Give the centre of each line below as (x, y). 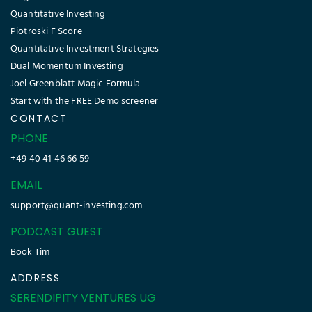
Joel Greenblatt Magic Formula (76, 84)
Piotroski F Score (46, 32)
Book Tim (30, 253)
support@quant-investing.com (77, 206)
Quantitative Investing (58, 15)
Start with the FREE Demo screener (85, 102)
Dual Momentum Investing (67, 67)
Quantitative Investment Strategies (85, 49)
